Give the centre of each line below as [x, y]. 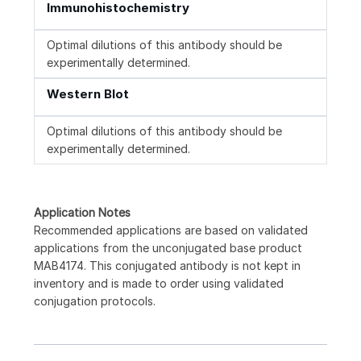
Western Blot [88, 94]
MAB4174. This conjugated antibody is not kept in [167, 266]
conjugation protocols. [95, 301]
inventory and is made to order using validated [159, 284]
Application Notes [82, 213]
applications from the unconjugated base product [168, 248]
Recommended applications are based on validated [171, 230]
